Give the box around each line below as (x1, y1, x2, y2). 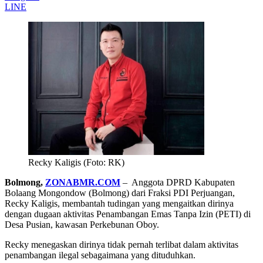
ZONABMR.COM (45, 177, 120, 187)
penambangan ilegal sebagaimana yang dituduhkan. (5, 249, 195, 260)
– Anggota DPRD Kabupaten (120, 177, 235, 187)
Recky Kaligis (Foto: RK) (28, 157, 124, 167)
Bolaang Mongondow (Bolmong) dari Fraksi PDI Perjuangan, (5, 187, 235, 198)
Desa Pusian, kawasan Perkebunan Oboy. (5, 219, 159, 230)
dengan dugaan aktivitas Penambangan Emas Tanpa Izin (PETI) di (5, 208, 251, 219)
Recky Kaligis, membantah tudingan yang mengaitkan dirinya (5, 198, 234, 208)
